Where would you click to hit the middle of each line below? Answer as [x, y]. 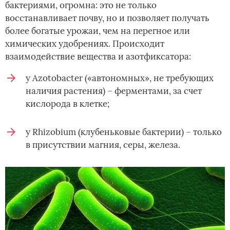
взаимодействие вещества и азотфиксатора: [98, 56]
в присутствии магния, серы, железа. [103, 145]
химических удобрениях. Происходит [85, 43]
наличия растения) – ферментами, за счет [114, 91]
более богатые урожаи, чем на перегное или [98, 31]
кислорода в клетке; [68, 103]
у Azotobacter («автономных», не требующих [120, 78]
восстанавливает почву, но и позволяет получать [107, 18]
